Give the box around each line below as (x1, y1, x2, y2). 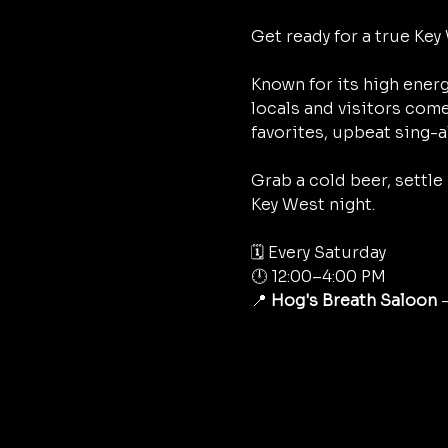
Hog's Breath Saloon (270, 290, 437, 312)
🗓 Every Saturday (250, 242, 386, 264)
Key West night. (250, 194, 375, 216)
